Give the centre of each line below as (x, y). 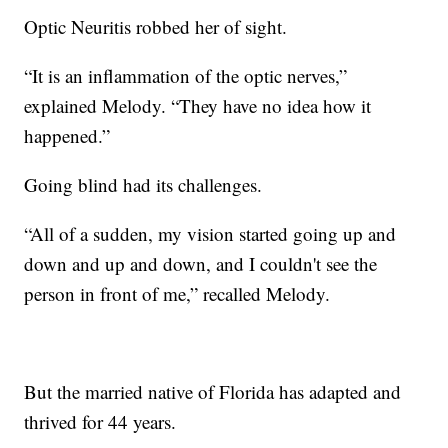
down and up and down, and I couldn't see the (201, 263)
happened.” (67, 135)
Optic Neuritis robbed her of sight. (156, 26)
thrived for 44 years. (100, 421)
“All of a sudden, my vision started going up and (210, 233)
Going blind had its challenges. (143, 184)
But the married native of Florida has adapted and (213, 391)
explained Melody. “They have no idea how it (198, 105)
